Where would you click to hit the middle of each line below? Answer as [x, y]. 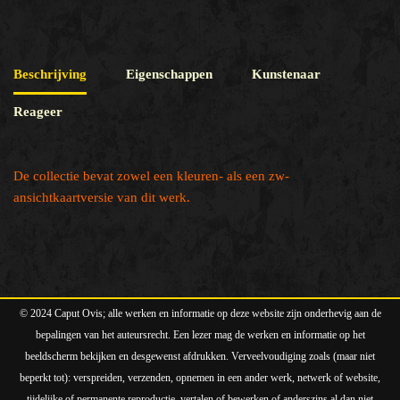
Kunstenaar [286, 75]
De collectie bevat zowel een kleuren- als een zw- [151, 175]
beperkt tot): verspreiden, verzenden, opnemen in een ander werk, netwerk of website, [200, 378]
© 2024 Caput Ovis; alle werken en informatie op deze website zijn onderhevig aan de [200, 313]
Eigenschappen [169, 75]
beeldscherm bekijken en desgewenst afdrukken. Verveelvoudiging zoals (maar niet [200, 356]
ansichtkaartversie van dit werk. [102, 197]
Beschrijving [50, 75]
